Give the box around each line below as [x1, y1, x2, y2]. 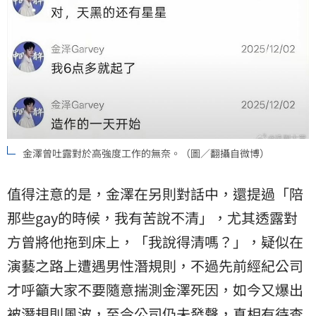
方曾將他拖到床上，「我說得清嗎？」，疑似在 [7, 231, 303, 252]
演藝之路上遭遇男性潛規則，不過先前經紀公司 [7, 255, 303, 276]
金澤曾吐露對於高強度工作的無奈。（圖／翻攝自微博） [23, 145, 269, 160]
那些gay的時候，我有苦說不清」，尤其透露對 [7, 207, 298, 228]
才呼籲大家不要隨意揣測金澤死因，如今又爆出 [7, 279, 303, 300]
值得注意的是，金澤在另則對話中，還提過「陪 [7, 183, 303, 204]
